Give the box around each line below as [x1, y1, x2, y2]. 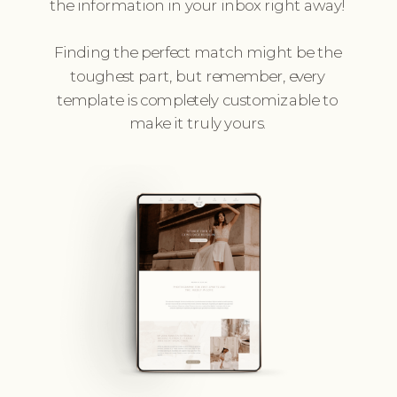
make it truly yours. [128, 113, 266, 133]
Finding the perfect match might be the [53, 43, 341, 62]
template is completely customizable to [57, 90, 338, 110]
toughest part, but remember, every [70, 66, 325, 86]
